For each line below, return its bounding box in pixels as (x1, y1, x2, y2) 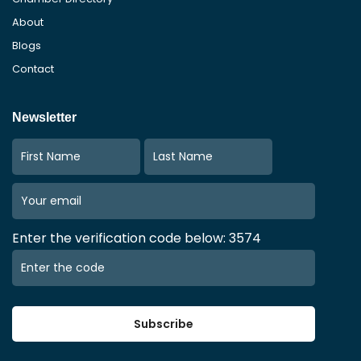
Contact (12, 62, 54, 77)
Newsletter (12, 110, 77, 125)
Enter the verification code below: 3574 (12, 229, 261, 248)
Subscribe (134, 316, 194, 333)
